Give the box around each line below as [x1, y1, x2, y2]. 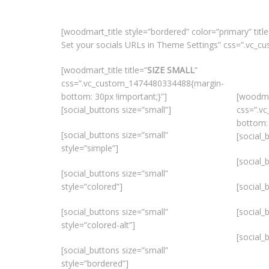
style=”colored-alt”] [61, 219, 135, 231]
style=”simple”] [61, 142, 118, 154]
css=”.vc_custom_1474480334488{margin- [61, 77, 224, 89]
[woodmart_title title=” [61, 64, 147, 76]
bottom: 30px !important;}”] [61, 91, 167, 102]
